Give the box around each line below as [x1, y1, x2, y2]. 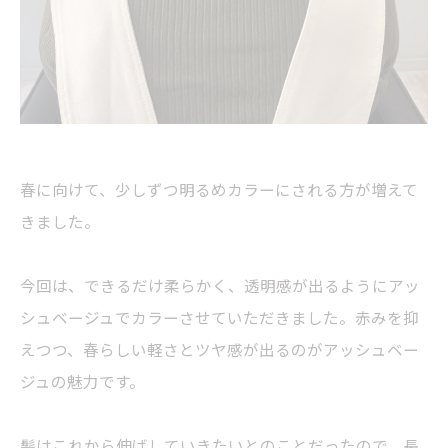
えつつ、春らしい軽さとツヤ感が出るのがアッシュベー [20, 338, 419, 360]
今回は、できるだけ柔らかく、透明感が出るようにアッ [20, 274, 420, 296]
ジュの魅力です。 [20, 370, 145, 392]
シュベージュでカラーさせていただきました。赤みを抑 [20, 306, 419, 328]
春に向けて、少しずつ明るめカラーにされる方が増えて [20, 178, 418, 200]
